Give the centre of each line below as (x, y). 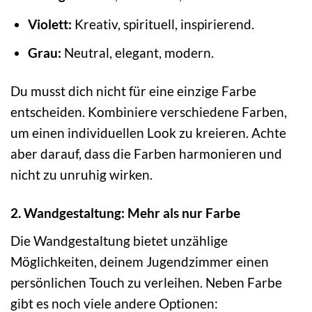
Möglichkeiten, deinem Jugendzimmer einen (140, 261)
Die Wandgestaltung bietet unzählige (119, 240)
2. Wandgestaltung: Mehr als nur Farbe (125, 213)
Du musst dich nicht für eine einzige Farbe (133, 91)
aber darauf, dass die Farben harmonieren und (146, 154)
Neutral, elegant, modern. (137, 53)
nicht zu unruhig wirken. (81, 175)
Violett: (49, 24)
